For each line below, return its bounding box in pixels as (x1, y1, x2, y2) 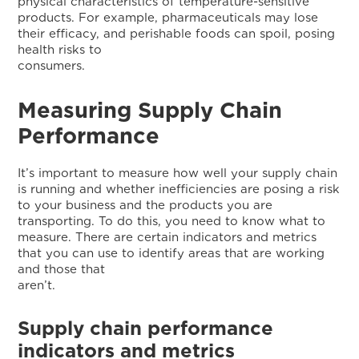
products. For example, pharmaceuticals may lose (18, 10, 319, 25)
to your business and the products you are (18, 198, 273, 212)
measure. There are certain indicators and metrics (18, 230, 317, 244)
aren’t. (18, 278, 357, 292)
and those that (18, 262, 106, 276)
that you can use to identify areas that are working (18, 246, 325, 260)
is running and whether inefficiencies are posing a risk (18, 182, 341, 196)
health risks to (18, 42, 103, 57)
